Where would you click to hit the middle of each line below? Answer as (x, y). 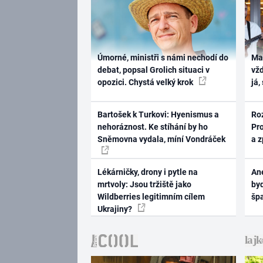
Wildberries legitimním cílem (151, 196)
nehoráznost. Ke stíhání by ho (152, 127)
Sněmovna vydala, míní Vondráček (161, 139)
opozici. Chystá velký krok (146, 82)
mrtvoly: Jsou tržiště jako (144, 184)
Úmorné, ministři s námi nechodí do (163, 57)
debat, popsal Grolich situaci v (153, 70)
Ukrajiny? (115, 209)
